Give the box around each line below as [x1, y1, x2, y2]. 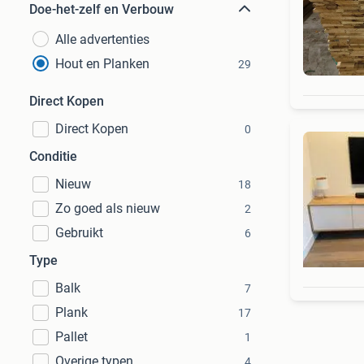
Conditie [29, 149, 77, 164]
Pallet [55, 329, 88, 344]
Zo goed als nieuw [55, 201, 160, 216]
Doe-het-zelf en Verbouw [29, 2, 174, 17]
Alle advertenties [55, 32, 149, 47]
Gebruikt [55, 225, 103, 240]
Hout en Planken [55, 56, 149, 71]
